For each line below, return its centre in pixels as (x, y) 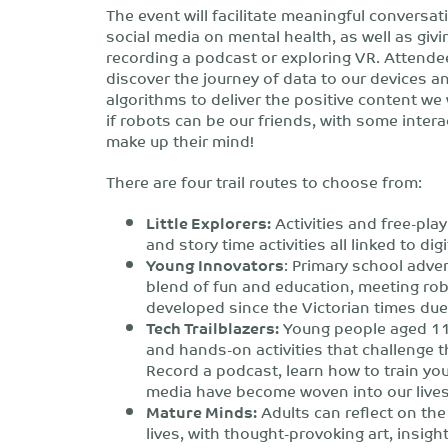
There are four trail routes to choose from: (264, 181)
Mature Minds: (201, 411)
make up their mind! (180, 140)
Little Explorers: (208, 222)
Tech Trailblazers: (212, 327)
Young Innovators (215, 264)
